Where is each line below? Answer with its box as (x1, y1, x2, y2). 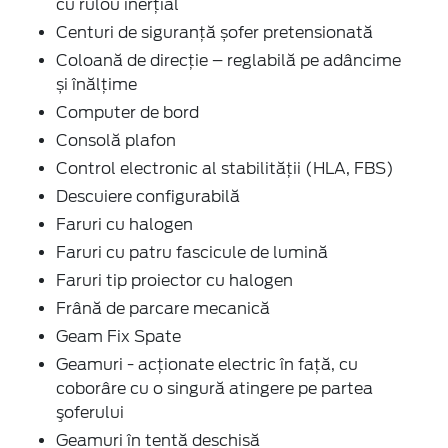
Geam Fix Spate (56, 326, 181, 346)
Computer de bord (56, 102, 199, 122)
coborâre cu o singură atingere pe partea (56, 378, 373, 398)
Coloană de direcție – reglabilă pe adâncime (56, 50, 401, 70)
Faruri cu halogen (56, 214, 193, 234)
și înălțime (56, 74, 137, 94)
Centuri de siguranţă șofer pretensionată (56, 22, 373, 42)
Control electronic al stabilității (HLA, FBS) (56, 158, 394, 178)
